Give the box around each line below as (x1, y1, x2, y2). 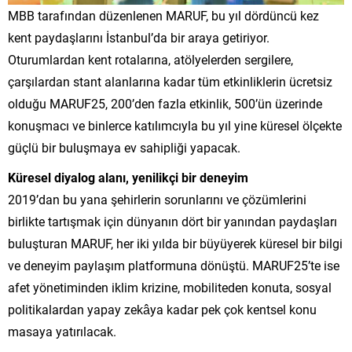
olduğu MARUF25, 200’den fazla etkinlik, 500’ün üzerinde (8, 95, 322, 112)
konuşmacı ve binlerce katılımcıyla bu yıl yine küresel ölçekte (8, 117, 342, 134)
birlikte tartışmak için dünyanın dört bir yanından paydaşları (8, 213, 337, 230)
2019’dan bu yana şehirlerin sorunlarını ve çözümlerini (8, 191, 306, 208)
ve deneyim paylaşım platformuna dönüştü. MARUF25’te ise (8, 257, 339, 274)
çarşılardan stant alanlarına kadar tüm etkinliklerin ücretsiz (8, 73, 332, 90)
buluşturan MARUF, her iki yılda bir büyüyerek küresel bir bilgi (8, 235, 343, 252)
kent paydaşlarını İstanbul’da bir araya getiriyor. (8, 29, 269, 46)
